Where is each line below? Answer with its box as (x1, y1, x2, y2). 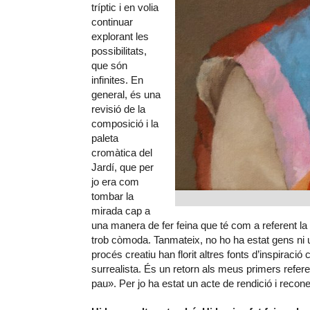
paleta (91, 131, 118, 144)
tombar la (91, 190, 134, 202)
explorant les (91, 30, 149, 42)
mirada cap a (91, 204, 150, 217)
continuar (91, 15, 133, 28)
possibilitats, (91, 44, 147, 57)
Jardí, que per (91, 161, 154, 173)
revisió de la (91, 102, 145, 115)
